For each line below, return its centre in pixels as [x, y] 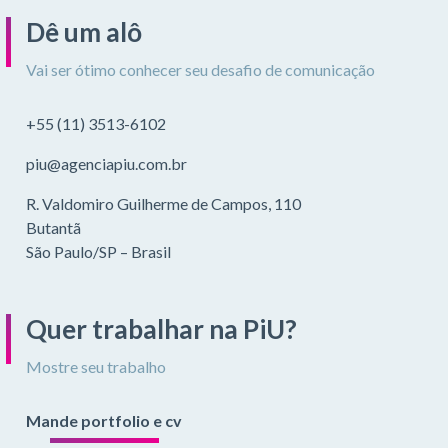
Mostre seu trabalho [96, 366]
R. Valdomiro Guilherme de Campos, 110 [164, 203]
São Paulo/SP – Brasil [99, 251]
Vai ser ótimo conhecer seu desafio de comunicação [201, 69]
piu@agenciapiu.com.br [107, 163]
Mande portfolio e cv [104, 420]
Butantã [54, 227]
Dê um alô [84, 31]
